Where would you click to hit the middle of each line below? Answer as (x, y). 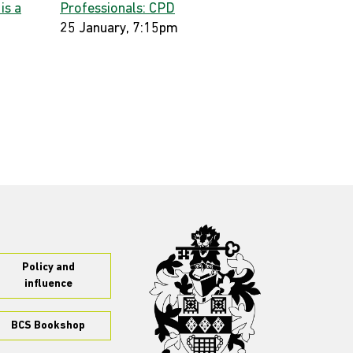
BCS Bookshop (48, 326)
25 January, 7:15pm (119, 29)
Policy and (48, 268)
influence (48, 284)
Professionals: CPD (117, 9)
